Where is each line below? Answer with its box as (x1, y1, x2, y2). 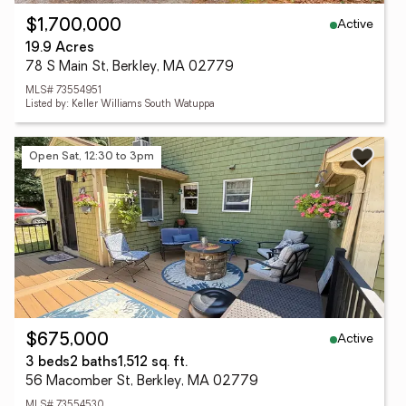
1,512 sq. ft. (118, 356, 188, 370)
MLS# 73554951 (25, 86, 101, 96)
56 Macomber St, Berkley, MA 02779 (25, 375, 258, 389)
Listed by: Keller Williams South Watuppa (25, 100, 214, 110)
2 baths (70, 356, 118, 370)
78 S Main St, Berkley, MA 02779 (25, 61, 234, 74)
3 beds (25, 356, 70, 370)
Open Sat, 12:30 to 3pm (29, 150, 154, 162)
